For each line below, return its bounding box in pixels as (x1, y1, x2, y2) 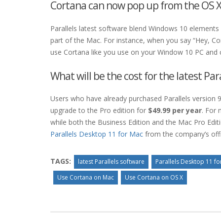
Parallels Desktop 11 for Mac (50, 129, 143, 139)
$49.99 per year (148, 106, 202, 115)
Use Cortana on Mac (57, 173, 114, 182)
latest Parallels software (78, 157, 145, 166)
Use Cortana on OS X (125, 173, 183, 182)
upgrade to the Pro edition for (50, 106, 148, 115)
